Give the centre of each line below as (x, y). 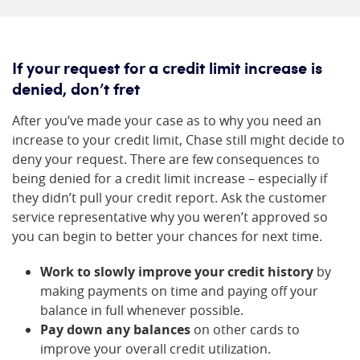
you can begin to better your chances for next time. (167, 237)
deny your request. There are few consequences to (166, 160)
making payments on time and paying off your (179, 291)
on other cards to (245, 330)
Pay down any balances (115, 330)
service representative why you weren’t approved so (170, 217)
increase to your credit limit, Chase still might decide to (178, 140)
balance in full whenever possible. (142, 311)
